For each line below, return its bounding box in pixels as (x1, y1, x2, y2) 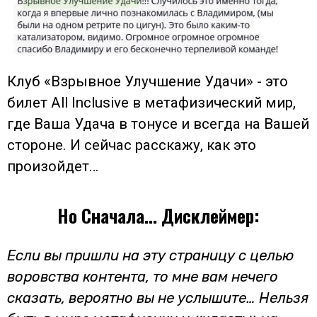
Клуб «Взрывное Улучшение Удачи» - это (7, 73, 288, 91)
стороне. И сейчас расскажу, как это (7, 137, 256, 154)
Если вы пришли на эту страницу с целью (7, 246, 294, 264)
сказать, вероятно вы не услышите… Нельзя (7, 289, 309, 306)
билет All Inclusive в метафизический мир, (7, 94, 296, 112)
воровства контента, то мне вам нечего (7, 267, 278, 285)
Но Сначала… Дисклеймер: (57, 202, 260, 229)
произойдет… (7, 158, 98, 175)
